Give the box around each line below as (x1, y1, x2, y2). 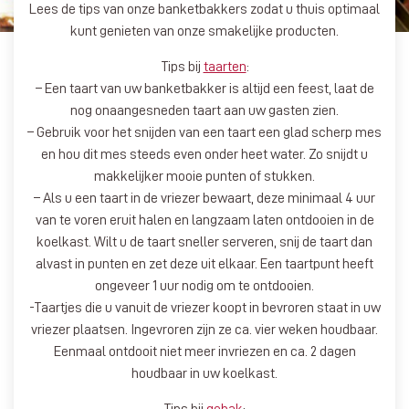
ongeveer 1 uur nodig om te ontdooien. (95, 278, 314, 293)
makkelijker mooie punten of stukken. (94, 168, 315, 184)
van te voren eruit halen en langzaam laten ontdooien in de (35, 212, 374, 227)
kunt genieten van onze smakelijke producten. (70, 23, 339, 38)
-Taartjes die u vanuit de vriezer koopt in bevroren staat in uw (28, 299, 381, 315)
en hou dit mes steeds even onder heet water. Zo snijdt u (41, 146, 368, 162)
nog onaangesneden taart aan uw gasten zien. (70, 102, 339, 118)
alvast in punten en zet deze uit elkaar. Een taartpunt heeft (36, 256, 373, 271)
